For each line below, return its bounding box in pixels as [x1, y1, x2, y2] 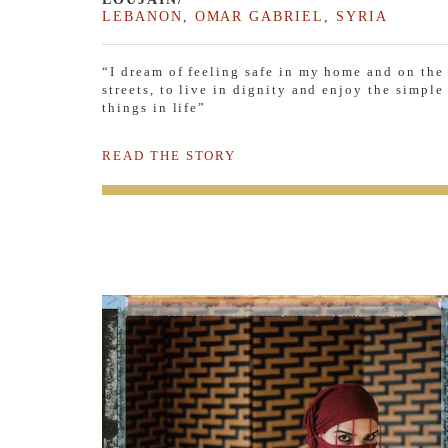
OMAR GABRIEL [194, 7, 324, 24]
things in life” [102, 99, 207, 115]
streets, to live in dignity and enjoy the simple [102, 81, 444, 97]
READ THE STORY [102, 147, 237, 163]
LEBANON [102, 7, 183, 24]
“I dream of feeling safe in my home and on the [102, 63, 444, 79]
